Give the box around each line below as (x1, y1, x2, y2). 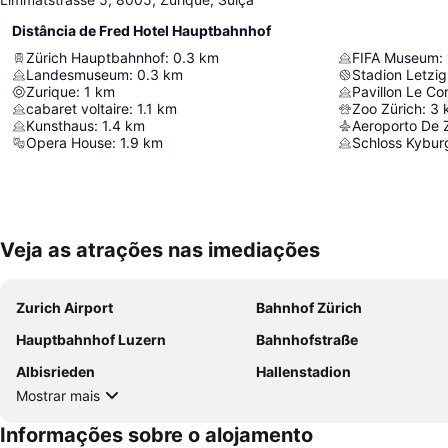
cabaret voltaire (26, 100, 129, 118)
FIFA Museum (352, 49, 439, 67)
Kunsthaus (26, 117, 94, 135)
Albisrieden (16, 363, 95, 381)
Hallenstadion (256, 363, 351, 381)
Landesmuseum (26, 66, 129, 84)
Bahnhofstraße (256, 331, 358, 349)
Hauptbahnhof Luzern (16, 331, 166, 349)
